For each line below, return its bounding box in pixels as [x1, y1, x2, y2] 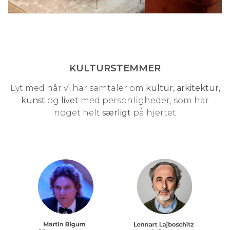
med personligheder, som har [79, 95, 209, 105]
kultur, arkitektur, [145, 83, 220, 93]
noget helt [54, 107, 102, 118]
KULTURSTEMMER [69, 62, 161, 74]
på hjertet [131, 107, 176, 118]
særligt [102, 107, 131, 118]
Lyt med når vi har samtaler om [10, 83, 146, 93]
